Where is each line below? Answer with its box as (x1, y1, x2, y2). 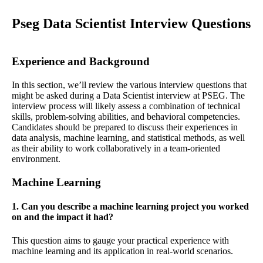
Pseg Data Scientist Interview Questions (12, 16, 251, 32)
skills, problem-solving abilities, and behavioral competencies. (12, 112, 240, 122)
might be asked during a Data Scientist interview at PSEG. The (12, 90, 245, 101)
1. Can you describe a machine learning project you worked (12, 201, 249, 212)
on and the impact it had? (12, 212, 113, 222)
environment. (12, 154, 60, 164)
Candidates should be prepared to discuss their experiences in (12, 122, 238, 133)
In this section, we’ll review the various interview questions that (12, 80, 247, 90)
